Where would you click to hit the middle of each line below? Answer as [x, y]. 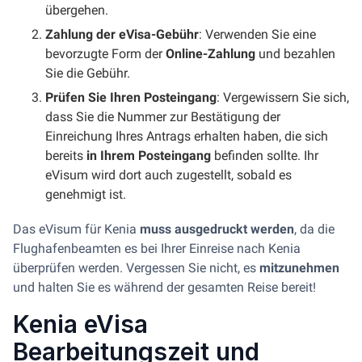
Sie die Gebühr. [88, 73]
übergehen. [77, 10]
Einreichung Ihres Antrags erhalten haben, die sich [187, 136]
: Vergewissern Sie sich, [283, 97]
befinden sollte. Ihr [265, 156]
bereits [66, 156]
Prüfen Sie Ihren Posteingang [131, 97]
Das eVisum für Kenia [76, 229]
